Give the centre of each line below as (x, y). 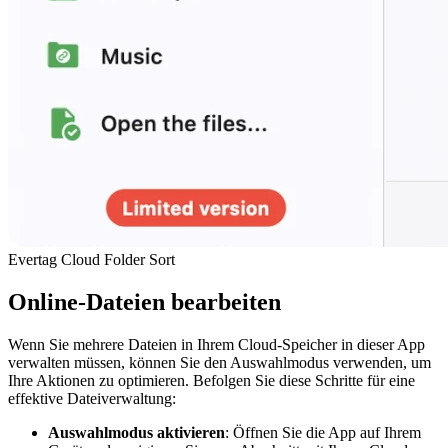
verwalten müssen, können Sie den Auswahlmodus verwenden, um (219, 363)
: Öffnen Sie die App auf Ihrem (323, 433)
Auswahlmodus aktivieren (136, 433)
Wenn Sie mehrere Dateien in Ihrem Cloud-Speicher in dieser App (216, 345)
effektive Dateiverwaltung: (92, 399)
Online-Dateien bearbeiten (144, 302)
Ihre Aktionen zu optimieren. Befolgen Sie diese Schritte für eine (211, 381)
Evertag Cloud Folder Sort (91, 260)
